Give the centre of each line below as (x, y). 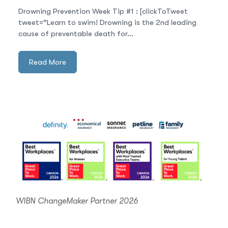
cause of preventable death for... (76, 33)
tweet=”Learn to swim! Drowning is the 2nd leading (107, 22)
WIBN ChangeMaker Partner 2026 (77, 201)
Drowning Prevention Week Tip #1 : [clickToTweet (103, 11)
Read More (48, 62)
